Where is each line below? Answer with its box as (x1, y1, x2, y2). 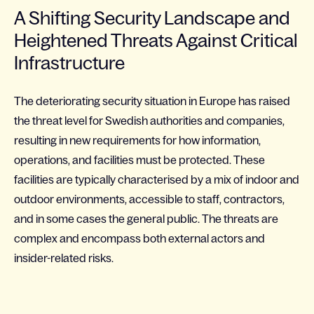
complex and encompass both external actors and (14, 232, 265, 245)
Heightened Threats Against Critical (14, 30, 298, 50)
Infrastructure (14, 53, 125, 73)
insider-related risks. (14, 252, 114, 264)
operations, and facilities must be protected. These (14, 153, 265, 166)
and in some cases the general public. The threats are (14, 212, 278, 225)
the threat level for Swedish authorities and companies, (14, 114, 285, 127)
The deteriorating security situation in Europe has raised (14, 95, 290, 107)
